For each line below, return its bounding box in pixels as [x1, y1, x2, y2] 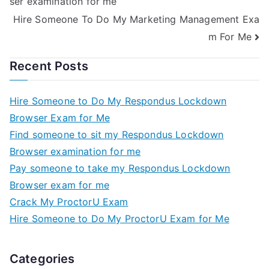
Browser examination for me [10, 145, 141, 158]
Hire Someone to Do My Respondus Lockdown [10, 95, 227, 107]
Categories [10, 252, 75, 267]
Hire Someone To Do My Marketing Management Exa [13, 13, 259, 25]
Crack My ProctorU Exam [10, 196, 128, 208]
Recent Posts [10, 59, 88, 74]
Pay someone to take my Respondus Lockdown [10, 162, 231, 175]
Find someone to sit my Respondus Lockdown [10, 128, 224, 141]
